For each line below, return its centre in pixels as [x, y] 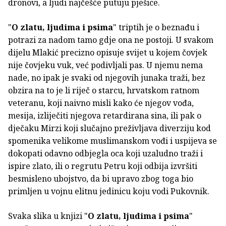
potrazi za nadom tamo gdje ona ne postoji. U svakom [111, 40]
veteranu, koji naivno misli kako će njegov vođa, [101, 103]
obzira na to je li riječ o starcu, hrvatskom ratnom [104, 91]
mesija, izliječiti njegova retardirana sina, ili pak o [105, 116]
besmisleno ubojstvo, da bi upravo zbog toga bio [101, 179]
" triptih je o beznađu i [156, 27]
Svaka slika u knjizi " [48, 216]
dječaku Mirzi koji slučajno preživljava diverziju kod [109, 128]
